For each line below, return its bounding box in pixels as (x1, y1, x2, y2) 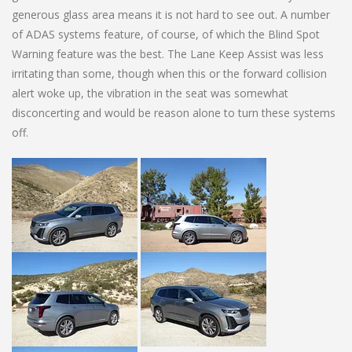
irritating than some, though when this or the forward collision (12, 65, 327, 81)
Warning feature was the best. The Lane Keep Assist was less (12, 46, 324, 61)
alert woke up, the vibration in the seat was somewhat (12, 85, 288, 101)
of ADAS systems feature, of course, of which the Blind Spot (12, 26, 320, 42)
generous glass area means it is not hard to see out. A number (12, 6, 330, 22)
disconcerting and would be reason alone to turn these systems (12, 104, 335, 120)
